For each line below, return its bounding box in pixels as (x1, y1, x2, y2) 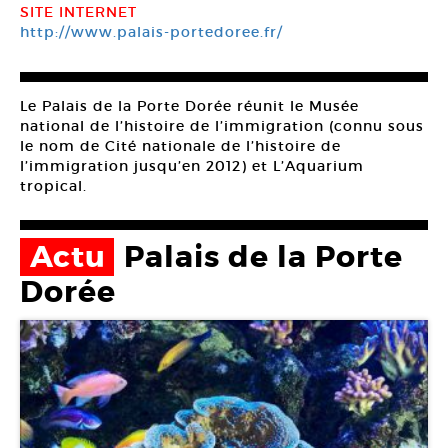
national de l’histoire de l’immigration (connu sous (20, 117, 424, 135)
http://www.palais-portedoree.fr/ (20, 23, 283, 41)
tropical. (20, 177, 87, 195)
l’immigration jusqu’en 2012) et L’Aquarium (20, 157, 364, 175)
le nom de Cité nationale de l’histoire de (20, 137, 341, 155)
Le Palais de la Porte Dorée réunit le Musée (20, 97, 359, 115)
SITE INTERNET (20, 3, 137, 21)
